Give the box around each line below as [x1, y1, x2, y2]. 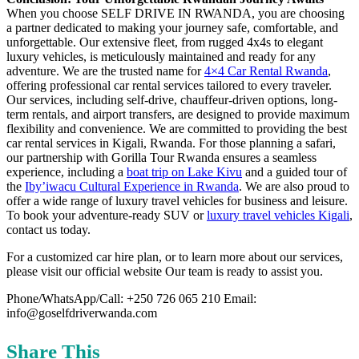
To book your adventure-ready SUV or [6, 208, 207, 222]
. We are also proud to [239, 179, 349, 193]
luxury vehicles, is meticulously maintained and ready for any [6, 49, 316, 63]
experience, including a [6, 164, 127, 179]
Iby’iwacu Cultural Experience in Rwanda [25, 179, 239, 193]
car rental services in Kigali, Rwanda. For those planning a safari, [6, 135, 336, 150]
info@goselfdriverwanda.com [6, 305, 157, 320]
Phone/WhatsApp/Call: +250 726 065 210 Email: [6, 291, 256, 305]
